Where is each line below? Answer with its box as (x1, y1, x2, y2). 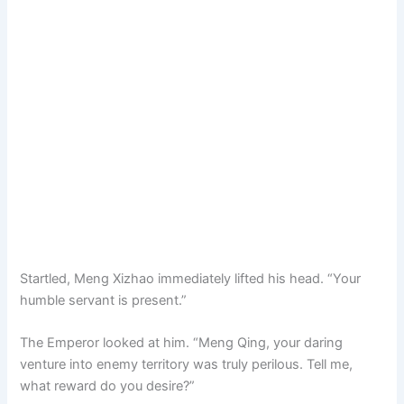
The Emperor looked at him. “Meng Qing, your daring (20, 335, 344, 352)
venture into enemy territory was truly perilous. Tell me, (20, 356, 353, 373)
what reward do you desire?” (20, 378, 196, 395)
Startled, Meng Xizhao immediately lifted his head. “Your (20, 271, 362, 288)
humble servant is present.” (20, 292, 188, 309)
